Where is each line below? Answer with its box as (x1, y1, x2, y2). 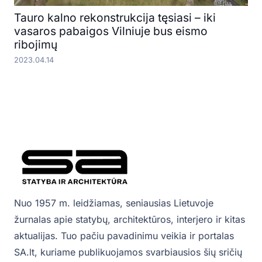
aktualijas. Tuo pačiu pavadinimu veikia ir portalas (14, 230, 234, 242)
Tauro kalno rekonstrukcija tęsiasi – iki (14, 11, 216, 25)
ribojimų (14, 37, 57, 52)
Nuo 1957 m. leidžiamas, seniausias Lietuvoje (14, 197, 213, 209)
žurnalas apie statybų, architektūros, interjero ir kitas (14, 213, 245, 226)
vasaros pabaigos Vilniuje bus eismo (14, 24, 208, 39)
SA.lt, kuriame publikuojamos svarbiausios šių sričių (14, 246, 242, 258)
